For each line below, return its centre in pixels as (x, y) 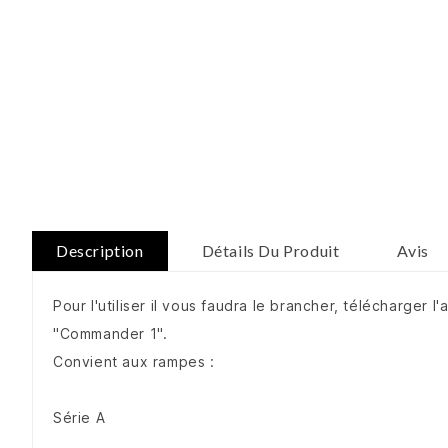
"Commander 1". (110, 334)
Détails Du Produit (270, 251)
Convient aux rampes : (134, 362)
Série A (79, 418)
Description (100, 251)
